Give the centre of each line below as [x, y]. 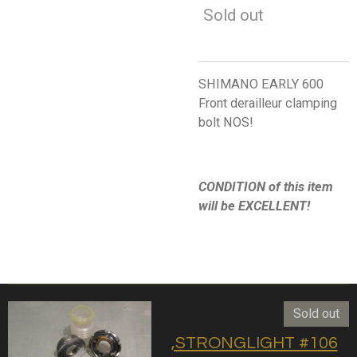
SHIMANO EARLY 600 [261, 84]
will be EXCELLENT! [254, 206]
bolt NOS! [226, 123]
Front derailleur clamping [268, 104]
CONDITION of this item [266, 186]
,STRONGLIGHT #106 [254, 343]
